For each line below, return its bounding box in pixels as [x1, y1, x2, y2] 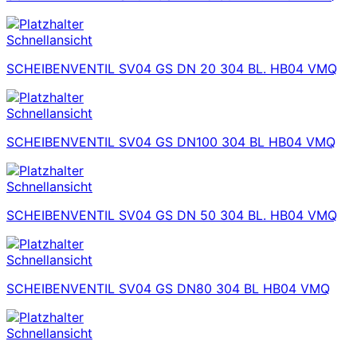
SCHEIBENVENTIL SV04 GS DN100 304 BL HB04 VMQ [6, 134, 335, 151]
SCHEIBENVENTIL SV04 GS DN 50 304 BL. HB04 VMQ [6, 207, 337, 224]
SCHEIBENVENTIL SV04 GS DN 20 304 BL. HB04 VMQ [6, 61, 337, 77]
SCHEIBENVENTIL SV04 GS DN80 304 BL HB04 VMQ [6, 280, 330, 297]
